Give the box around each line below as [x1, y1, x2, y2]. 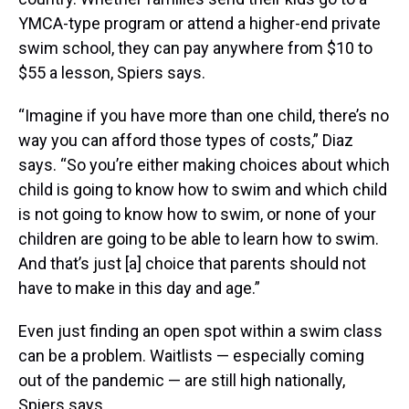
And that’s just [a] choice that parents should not [18, 254, 366, 274]
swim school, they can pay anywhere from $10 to [18, 38, 372, 58]
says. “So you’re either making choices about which [18, 155, 390, 175]
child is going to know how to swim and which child [18, 180, 387, 200]
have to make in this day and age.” [18, 278, 260, 299]
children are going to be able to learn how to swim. [18, 229, 379, 249]
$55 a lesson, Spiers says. [18, 63, 205, 83]
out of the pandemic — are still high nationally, [18, 371, 345, 391]
